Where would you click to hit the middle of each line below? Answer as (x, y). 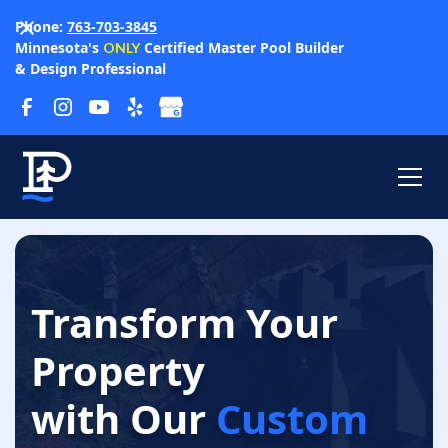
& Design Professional (90, 68)
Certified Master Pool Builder (242, 47)
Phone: (41, 26)
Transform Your (184, 323)
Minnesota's (59, 47)
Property (118, 371)
